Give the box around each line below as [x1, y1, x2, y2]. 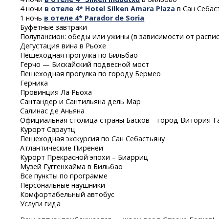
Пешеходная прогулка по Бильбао [20, 50, 138, 60]
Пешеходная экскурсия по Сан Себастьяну [20, 133, 165, 143]
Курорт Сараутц [20, 124, 76, 134]
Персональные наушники [20, 180, 106, 190]
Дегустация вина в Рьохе [20, 41, 107, 50]
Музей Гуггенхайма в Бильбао [20, 161, 123, 171]
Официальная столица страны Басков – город [20, 115, 181, 125]
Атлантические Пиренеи [20, 143, 104, 153]
